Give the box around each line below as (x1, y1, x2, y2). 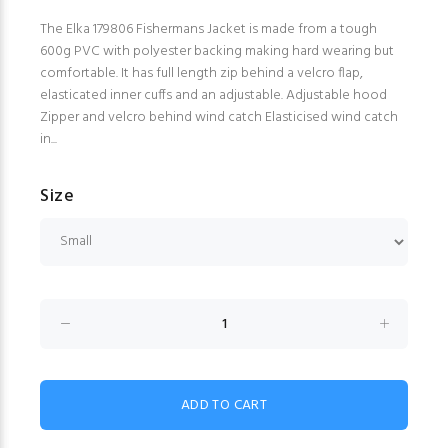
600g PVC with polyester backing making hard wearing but (40, 40, 394, 64)
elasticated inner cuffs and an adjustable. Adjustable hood (40, 84, 387, 108)
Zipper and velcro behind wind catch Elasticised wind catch (40, 106, 398, 130)
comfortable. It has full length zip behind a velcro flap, (40, 62, 363, 86)
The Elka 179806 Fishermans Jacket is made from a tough (40, 18, 377, 42)
